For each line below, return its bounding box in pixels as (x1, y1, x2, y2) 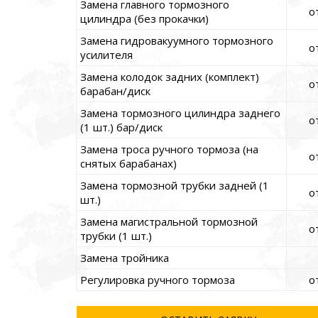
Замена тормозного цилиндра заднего (80, 106, 280, 121)
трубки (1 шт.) (80, 229, 152, 243)
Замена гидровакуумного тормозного (80, 33, 273, 48)
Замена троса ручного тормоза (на (80, 142, 258, 157)
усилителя (80, 48, 133, 62)
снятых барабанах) (80, 156, 177, 171)
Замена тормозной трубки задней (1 (80, 178, 269, 193)
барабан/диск (80, 84, 150, 99)
